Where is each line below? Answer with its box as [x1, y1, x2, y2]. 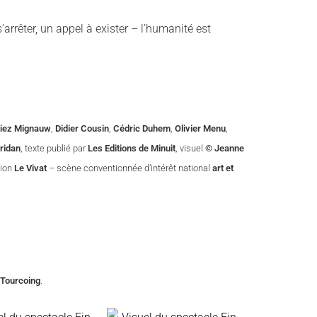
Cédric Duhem [113, 123, 171, 134]
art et [212, 163, 234, 173]
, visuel [175, 143, 205, 154]
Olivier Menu [175, 123, 226, 134]
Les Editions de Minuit [86, 143, 175, 154]
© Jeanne [205, 143, 244, 154]
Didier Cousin [55, 123, 109, 134]
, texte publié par [21, 143, 86, 154]
